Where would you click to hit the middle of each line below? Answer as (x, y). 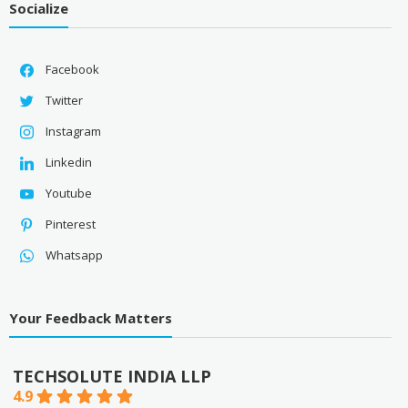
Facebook (72, 70)
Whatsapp (74, 255)
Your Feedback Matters (90, 317)
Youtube (68, 194)
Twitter (64, 101)
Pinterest (70, 224)
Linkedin (68, 163)
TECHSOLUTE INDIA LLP (112, 376)
